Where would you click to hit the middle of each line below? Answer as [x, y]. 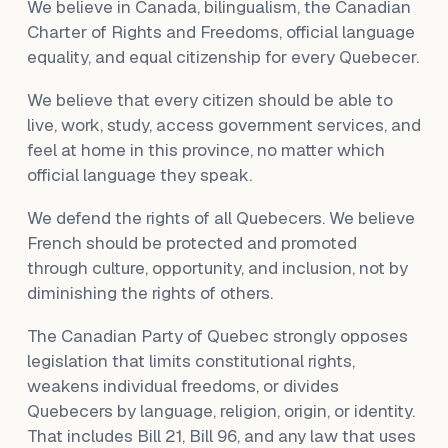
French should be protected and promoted [191, 243]
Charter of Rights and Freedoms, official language [220, 32]
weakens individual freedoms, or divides [182, 386]
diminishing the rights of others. [149, 293]
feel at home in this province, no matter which [205, 150]
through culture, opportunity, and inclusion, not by [217, 268]
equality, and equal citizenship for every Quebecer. [222, 57]
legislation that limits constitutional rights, [190, 361]
